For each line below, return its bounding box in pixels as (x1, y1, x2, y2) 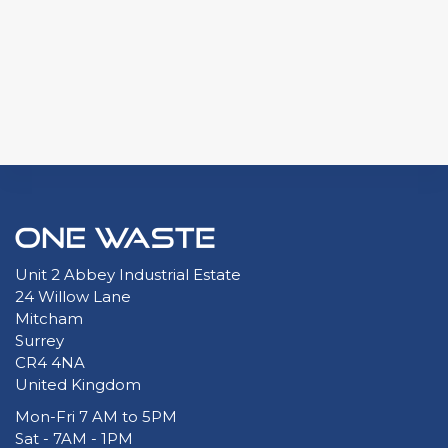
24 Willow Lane (15, 287, 131, 306)
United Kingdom (15, 375, 141, 394)
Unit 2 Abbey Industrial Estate (15, 265, 241, 284)
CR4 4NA (15, 353, 85, 372)
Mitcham (15, 309, 83, 328)
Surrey (15, 331, 64, 350)
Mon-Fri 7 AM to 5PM (15, 407, 177, 426)
